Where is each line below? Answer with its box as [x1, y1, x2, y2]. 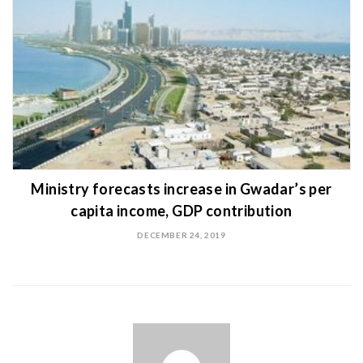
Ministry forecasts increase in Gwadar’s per [31, 180, 332, 199]
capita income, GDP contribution [70, 202, 293, 220]
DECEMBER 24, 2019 [137, 230, 226, 241]
